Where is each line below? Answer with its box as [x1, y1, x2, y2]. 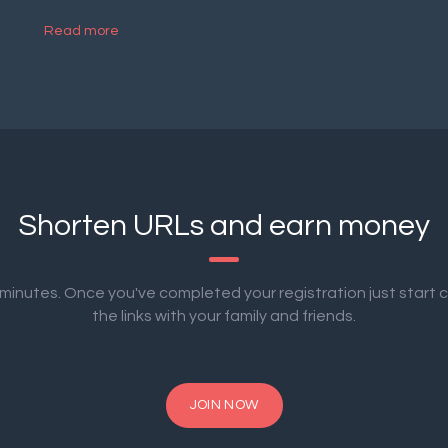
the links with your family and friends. [92, 308, 356, 324]
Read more [44, 24, 119, 38]
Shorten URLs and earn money [18, 210, 430, 241]
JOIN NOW [189, 398, 259, 412]
